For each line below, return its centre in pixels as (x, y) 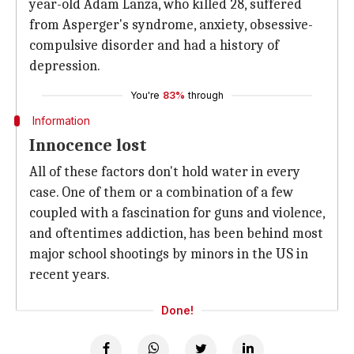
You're (145, 95)
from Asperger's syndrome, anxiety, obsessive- (171, 25)
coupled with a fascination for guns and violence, (177, 213)
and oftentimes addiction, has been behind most (176, 233)
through (206, 95)
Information (61, 121)
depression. (65, 66)
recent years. (70, 275)
